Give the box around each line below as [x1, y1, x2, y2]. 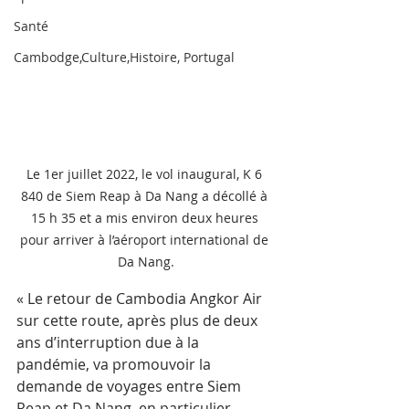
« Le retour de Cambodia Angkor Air [16, 288, 266, 309]
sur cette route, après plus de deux [16, 310, 261, 330]
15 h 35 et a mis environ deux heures [30, 209, 262, 226]
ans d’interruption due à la [16, 332, 203, 352]
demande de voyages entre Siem [16, 376, 245, 396]
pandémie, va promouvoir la [16, 354, 215, 374]
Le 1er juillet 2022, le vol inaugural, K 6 [26, 165, 266, 183]
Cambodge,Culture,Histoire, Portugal [14, 48, 235, 66]
